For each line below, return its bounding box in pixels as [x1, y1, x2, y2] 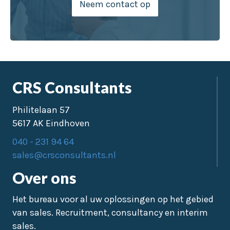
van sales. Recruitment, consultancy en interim [12, 206, 208, 218]
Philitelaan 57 [12, 104, 70, 116]
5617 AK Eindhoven [12, 117, 90, 129]
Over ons [12, 168, 76, 187]
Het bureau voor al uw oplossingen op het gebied [12, 193, 214, 205]
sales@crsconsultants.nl [12, 149, 116, 161]
